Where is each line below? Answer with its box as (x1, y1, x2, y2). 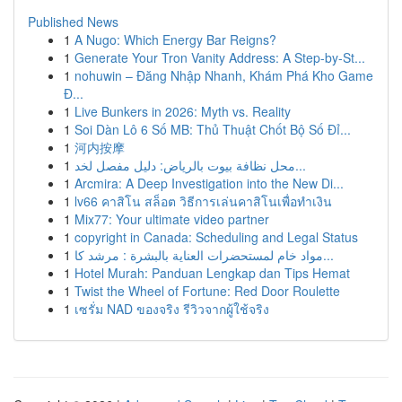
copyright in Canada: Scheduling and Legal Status (74, 228, 358, 246)
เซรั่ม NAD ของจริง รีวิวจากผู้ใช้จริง (74, 300, 269, 318)
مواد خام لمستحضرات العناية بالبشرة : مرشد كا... (323, 246, 334, 264)
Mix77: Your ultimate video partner (74, 210, 269, 228)
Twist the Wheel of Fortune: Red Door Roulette (74, 282, 340, 300)
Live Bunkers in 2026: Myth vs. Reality (74, 102, 291, 120)
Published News (28, 13, 118, 31)
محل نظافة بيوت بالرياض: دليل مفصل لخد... (295, 156, 306, 174)
